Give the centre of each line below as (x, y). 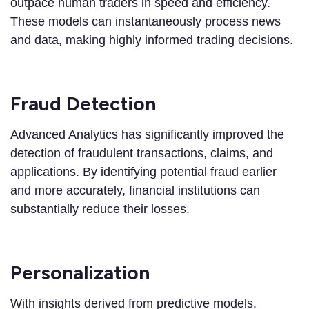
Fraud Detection (83, 104)
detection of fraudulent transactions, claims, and (142, 153)
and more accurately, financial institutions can (135, 191)
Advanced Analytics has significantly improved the (147, 135)
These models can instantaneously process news (146, 22)
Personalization (82, 273)
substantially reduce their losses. (100, 209)
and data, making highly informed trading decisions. (152, 40)
